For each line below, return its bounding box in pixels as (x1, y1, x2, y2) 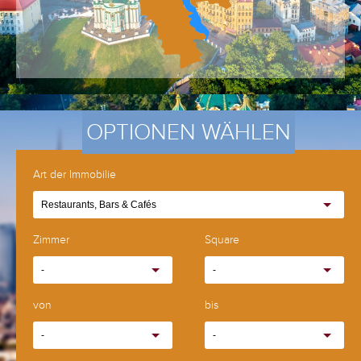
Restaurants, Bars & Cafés (41, 198, 156, 210)
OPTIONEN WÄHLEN (86, 118, 291, 146)
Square (205, 232, 239, 247)
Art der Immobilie (33, 167, 116, 181)
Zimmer (33, 232, 69, 247)
